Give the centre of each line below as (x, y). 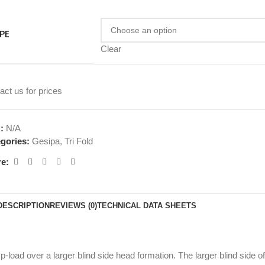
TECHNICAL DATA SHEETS (146, 206)
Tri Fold (79, 141)
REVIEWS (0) (73, 206)
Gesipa (46, 141)
